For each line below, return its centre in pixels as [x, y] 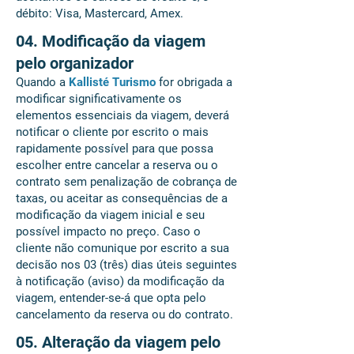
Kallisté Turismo [112, 82]
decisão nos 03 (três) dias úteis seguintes [126, 265]
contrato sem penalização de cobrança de [126, 182]
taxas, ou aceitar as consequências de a [122, 198]
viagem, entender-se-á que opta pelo [111, 298]
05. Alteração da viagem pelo [118, 342]
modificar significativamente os [99, 99]
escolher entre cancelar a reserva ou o [117, 165]
